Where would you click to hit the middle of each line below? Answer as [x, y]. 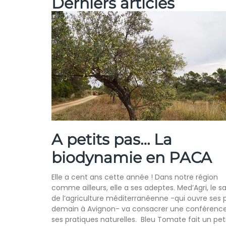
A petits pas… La [112, 140]
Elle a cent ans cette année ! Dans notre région [135, 177]
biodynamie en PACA [132, 158]
